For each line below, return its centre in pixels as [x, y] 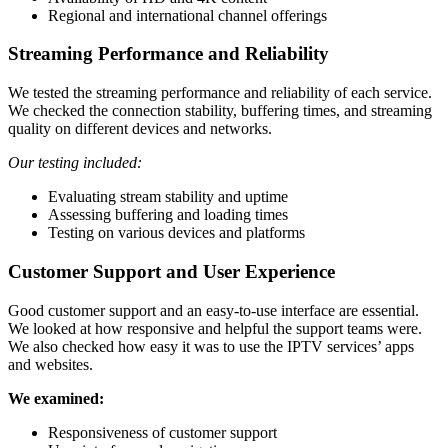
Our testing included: [75, 163]
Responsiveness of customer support [162, 432]
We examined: [56, 398]
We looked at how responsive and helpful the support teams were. [215, 328]
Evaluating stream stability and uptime [168, 197]
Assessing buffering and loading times [168, 215]
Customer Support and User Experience [171, 271]
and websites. [50, 364]
